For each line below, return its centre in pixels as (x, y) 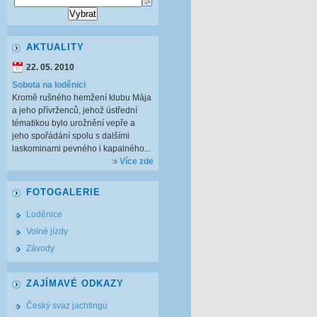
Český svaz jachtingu (67, 306)
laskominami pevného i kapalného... (81, 149)
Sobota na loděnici (49, 85)
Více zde (137, 161)
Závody (40, 248)
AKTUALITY (55, 47)
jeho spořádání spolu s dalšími (71, 136)
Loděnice (44, 214)
